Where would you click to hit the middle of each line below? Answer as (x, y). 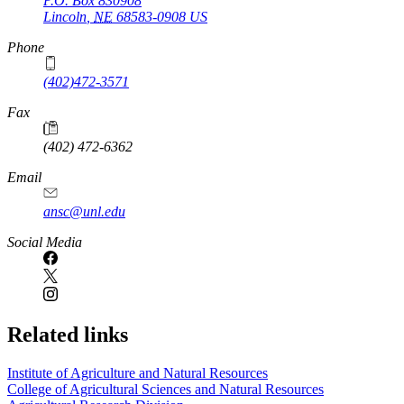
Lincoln (65, 17)
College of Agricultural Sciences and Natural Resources (165, 390)
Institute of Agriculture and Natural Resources (138, 373)
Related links (68, 335)
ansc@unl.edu (84, 212)
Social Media (45, 243)
